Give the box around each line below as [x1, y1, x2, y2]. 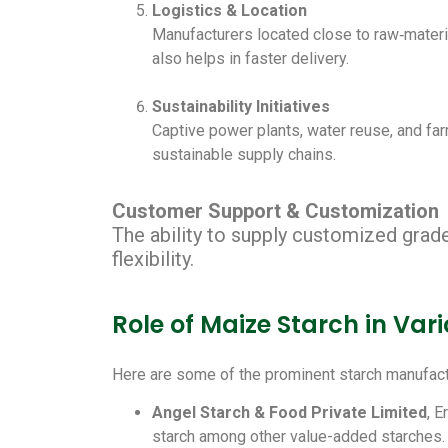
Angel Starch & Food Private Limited [152, 402, 427, 422]
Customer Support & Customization [112, 198, 439, 223]
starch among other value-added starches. [152, 426, 445, 446]
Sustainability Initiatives [152, 96, 330, 116]
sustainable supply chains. [152, 144, 336, 164]
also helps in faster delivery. [152, 48, 349, 68]
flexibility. [112, 246, 194, 271]
